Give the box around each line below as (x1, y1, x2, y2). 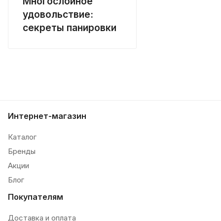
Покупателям (8, 191, 63, 202)
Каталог (8, 132, 37, 142)
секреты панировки (23, 21, 116, 34)
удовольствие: (23, 8, 93, 20)
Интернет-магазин (8, 110, 86, 121)
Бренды (8, 146, 36, 156)
